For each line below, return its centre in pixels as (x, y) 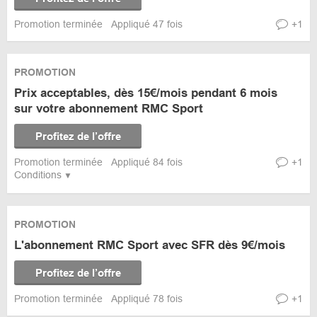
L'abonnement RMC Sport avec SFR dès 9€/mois (150, 245)
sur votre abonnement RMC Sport (109, 109)
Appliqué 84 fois (147, 162)
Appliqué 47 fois (147, 24)
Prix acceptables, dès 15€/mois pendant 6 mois (146, 93)
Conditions (38, 175)
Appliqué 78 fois (147, 299)
